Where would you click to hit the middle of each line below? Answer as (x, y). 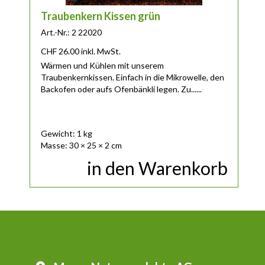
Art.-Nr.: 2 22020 (71, 32)
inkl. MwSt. (101, 51)
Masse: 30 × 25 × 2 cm (81, 146)
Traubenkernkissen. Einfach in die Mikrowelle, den (132, 77)
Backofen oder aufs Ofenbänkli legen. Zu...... (121, 89)
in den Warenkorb (157, 168)
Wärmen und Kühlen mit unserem (102, 65)
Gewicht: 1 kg (66, 134)
